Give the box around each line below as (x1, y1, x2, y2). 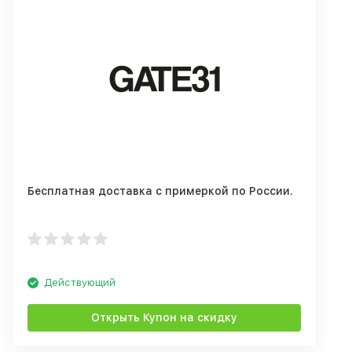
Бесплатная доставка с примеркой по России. (27, 185, 293, 197)
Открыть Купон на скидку (91, 311, 237, 324)
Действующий (44, 277, 115, 288)
